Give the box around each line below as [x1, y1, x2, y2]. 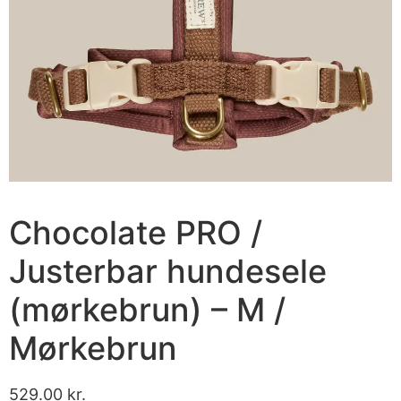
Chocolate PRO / [9, 212, 262, 252]
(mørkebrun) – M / [9, 289, 286, 329]
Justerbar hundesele [9, 251, 327, 291]
